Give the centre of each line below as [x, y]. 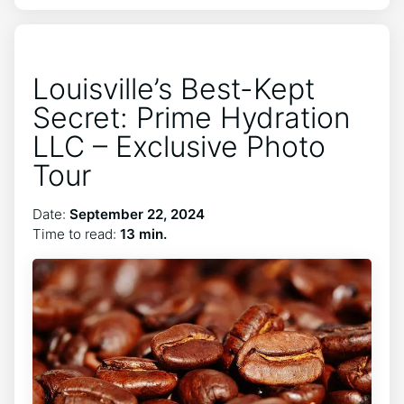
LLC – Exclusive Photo [179, 147]
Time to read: [76, 234]
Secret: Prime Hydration [192, 118]
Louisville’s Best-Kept [174, 89]
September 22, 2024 [137, 214]
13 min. [143, 234]
